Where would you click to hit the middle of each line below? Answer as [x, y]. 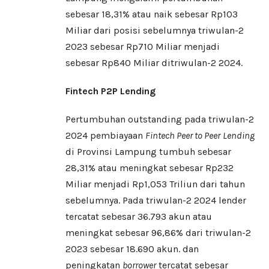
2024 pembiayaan [105, 136]
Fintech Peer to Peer [183, 136]
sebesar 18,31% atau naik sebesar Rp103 [152, 14]
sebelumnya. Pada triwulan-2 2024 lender [156, 201]
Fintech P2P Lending [110, 91]
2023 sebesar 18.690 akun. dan [132, 249]
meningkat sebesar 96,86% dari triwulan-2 [158, 233]
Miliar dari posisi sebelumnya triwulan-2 [155, 31]
